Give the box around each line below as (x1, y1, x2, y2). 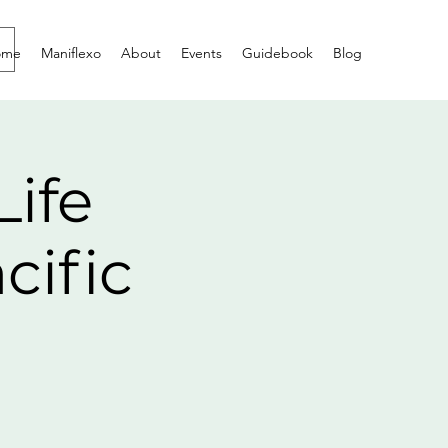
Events (181, 44, 222, 62)
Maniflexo (41, 44, 101, 62)
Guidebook (242, 44, 313, 62)
